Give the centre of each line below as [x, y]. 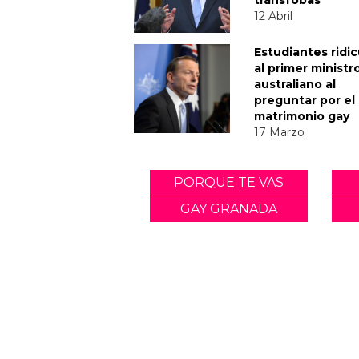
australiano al [295, 84]
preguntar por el [305, 100]
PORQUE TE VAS [228, 182]
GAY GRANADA [228, 208]
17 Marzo [279, 132]
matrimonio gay [302, 116]
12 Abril [273, 16]
